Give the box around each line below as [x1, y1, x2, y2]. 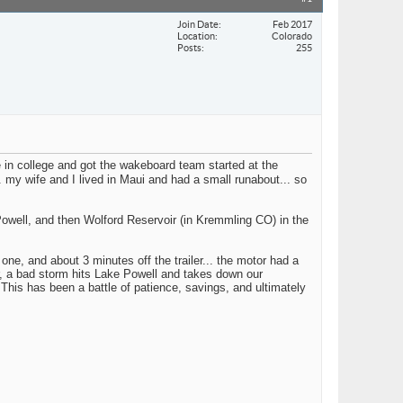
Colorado [272, 30, 312, 41]
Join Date [177, 18, 219, 30]
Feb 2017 [273, 18, 312, 30]
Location [177, 30, 215, 41]
